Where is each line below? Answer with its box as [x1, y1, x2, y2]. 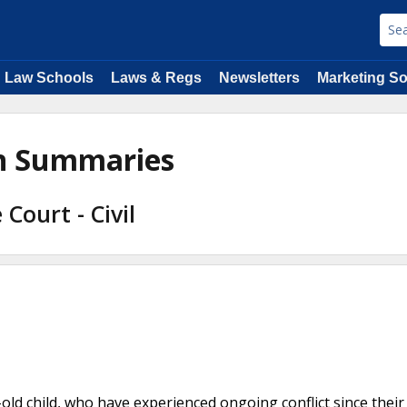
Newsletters [219, 70, 300, 85]
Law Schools [5, 70, 94, 85]
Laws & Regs [111, 70, 202, 85]
